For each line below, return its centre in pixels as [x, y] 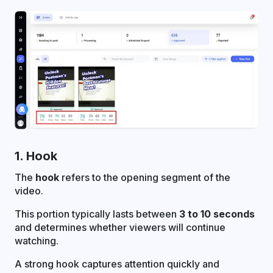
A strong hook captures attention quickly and [117, 264]
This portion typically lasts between [97, 214]
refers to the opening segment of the [145, 178]
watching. [37, 241]
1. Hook [36, 156]
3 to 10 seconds [217, 214]
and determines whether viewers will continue [120, 228]
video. [29, 191]
